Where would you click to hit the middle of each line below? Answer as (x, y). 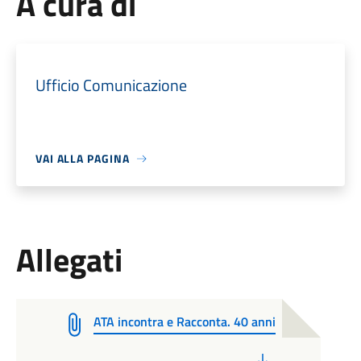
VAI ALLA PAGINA (82, 158)
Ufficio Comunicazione (111, 85)
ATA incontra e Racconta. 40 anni (184, 322)
